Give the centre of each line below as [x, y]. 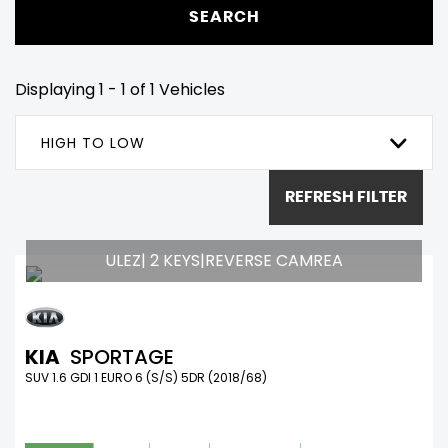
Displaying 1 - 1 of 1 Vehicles [120, 89]
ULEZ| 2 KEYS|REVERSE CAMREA [224, 260]
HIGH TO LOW [93, 142]
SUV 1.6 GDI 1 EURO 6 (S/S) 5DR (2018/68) [146, 377]
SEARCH [224, 17]
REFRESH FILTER [346, 197]
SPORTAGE [119, 356]
